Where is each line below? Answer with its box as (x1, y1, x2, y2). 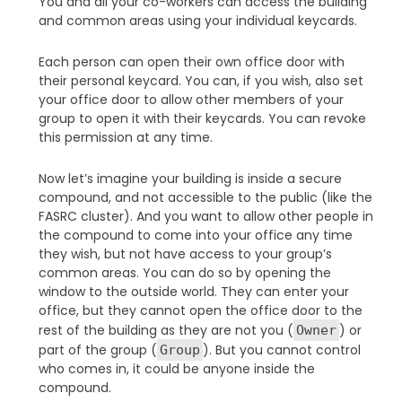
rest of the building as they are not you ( (38, 320, 293, 339)
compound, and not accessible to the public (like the (38, 188, 372, 206)
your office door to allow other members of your (38, 90, 344, 109)
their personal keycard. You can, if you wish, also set (38, 71, 363, 90)
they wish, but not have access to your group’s (38, 244, 332, 263)
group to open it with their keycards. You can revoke (38, 109, 366, 127)
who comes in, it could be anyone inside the (38, 359, 315, 378)
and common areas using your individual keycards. (38, 11, 357, 30)
